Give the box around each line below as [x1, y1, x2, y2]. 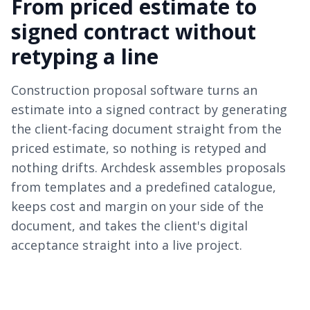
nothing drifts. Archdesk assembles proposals [11, 159, 286, 176]
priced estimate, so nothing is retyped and [11, 140, 266, 157]
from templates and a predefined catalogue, [11, 179, 276, 196]
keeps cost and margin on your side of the [11, 198, 264, 215]
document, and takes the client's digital [11, 217, 248, 235]
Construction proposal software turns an [11, 82, 257, 99]
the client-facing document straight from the [11, 120, 282, 138]
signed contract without [11, 17, 256, 46]
